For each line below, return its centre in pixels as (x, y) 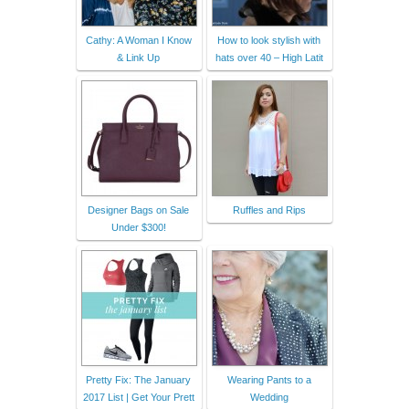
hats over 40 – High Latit (269, 57)
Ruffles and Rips (269, 210)
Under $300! (138, 227)
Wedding (269, 397)
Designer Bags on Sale (138, 210)
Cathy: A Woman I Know (138, 40)
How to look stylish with (269, 40)
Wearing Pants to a (269, 379)
